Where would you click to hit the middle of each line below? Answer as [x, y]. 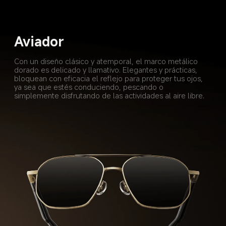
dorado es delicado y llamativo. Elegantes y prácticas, [107, 70]
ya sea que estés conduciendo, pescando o [90, 87]
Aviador [39, 41]
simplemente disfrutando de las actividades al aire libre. [109, 96]
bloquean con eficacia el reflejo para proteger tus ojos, [110, 78]
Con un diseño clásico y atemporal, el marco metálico [107, 61]
